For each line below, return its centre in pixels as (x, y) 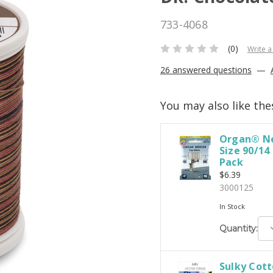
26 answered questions (206, 70)
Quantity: (238, 228)
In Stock (232, 207)
